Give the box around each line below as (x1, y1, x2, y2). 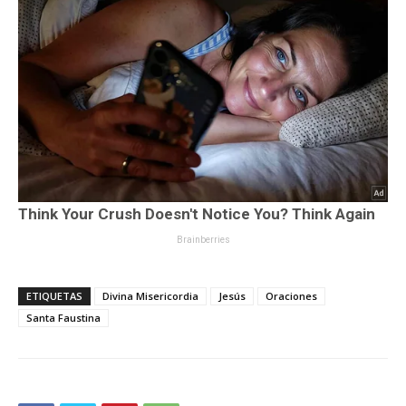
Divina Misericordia (102, 289, 198, 304)
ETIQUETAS (26, 289, 82, 304)
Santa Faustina (26, 311, 101, 325)
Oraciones (266, 289, 317, 304)
